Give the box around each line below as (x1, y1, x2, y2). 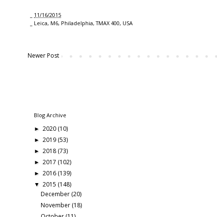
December (41, 190, 72, 199)
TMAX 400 (96, 19, 120, 27)
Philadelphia (61, 19, 93, 27)
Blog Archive (34, 111, 66, 119)
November (41, 201, 72, 210)
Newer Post (28, 51, 59, 60)
